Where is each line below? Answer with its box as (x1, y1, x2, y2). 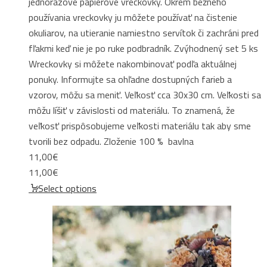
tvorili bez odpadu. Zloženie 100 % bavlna (29, 133, 194, 148)
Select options (38, 181, 97, 195)
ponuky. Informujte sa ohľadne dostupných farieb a (29, 72, 232, 86)
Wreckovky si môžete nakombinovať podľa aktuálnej (29, 56, 237, 71)
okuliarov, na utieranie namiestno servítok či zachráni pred (29, 25, 259, 40)
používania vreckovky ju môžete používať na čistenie (29, 10, 237, 24)
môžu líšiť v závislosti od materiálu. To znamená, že (29, 103, 235, 117)
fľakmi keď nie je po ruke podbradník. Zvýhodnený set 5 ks (29, 41, 258, 55)
